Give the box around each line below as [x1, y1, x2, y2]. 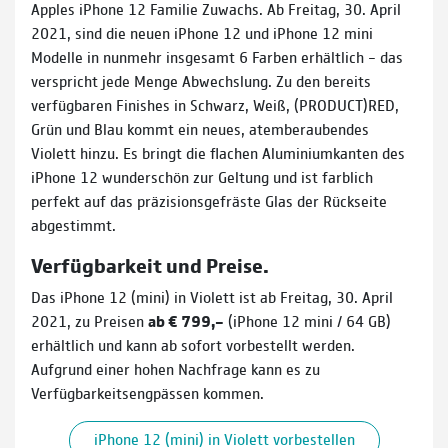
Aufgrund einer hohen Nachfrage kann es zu [31, 357, 320, 379]
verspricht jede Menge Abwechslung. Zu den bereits [31, 69, 371, 91]
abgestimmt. [31, 213, 116, 235]
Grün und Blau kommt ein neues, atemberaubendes [31, 117, 369, 139]
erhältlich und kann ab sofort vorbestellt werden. [31, 333, 355, 355]
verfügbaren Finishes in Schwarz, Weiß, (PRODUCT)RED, [31, 93, 399, 115]
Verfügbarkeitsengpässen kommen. [31, 381, 264, 403]
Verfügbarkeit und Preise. [31, 250, 269, 278]
